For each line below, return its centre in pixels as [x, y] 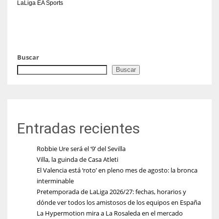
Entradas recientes [78, 128]
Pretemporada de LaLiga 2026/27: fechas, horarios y [111, 191]
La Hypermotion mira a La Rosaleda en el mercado [110, 213]
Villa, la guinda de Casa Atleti [77, 159]
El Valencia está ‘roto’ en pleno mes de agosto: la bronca [117, 170]
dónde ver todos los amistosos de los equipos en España [119, 202]
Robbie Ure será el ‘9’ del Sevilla [81, 148]
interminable [55, 181]
